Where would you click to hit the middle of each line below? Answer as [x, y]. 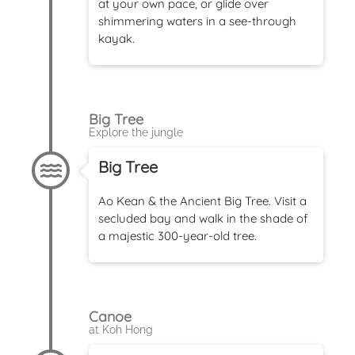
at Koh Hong [121, 329]
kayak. [116, 38]
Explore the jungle [136, 132]
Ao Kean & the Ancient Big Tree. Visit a [202, 200]
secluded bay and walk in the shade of [203, 218]
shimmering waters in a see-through [197, 21]
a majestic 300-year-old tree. [177, 235]
